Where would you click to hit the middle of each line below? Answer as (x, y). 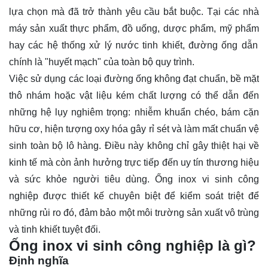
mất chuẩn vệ (230, 129)
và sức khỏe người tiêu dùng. (82, 179)
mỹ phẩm (239, 28)
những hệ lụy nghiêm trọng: (72, 112)
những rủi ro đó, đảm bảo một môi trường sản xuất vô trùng (134, 213)
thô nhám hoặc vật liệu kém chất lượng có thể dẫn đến (134, 95)
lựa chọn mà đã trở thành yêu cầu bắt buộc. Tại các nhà (134, 12)
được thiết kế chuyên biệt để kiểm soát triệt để (149, 196)
